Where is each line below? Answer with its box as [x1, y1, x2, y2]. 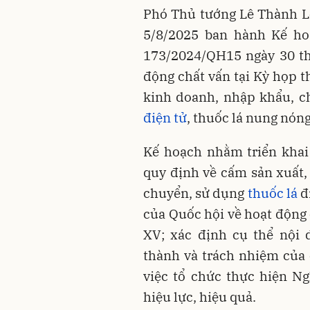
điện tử [143, 109, 187, 126]
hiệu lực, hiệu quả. [143, 288, 256, 305]
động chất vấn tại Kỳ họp [143, 67, 297, 84]
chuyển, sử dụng [143, 184, 248, 201]
